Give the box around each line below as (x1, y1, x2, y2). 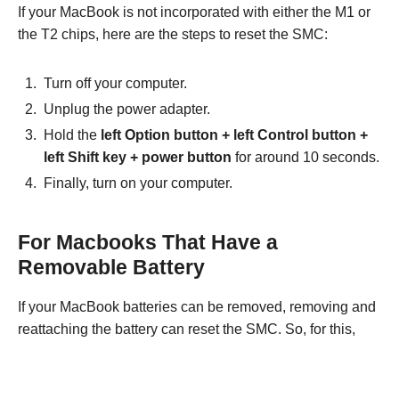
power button (142, 150, 232, 166)
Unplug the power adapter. (44, 102, 210, 118)
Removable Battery (18, 256, 205, 280)
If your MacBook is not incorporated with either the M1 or (18, 4, 370, 20)
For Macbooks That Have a (18, 231, 278, 255)
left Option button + (97, 127, 230, 143)
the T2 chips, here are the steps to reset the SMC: (18, 27, 328, 43)
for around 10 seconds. (232, 150, 379, 166)
